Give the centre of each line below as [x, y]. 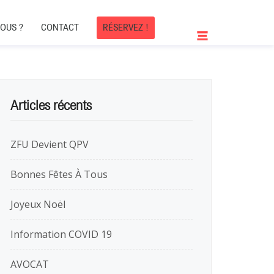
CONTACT [60, 28]
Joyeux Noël [38, 204]
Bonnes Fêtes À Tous [59, 174]
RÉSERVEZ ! [126, 28]
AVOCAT [30, 264]
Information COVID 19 [61, 234]
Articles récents [51, 106]
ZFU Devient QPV [50, 144]
